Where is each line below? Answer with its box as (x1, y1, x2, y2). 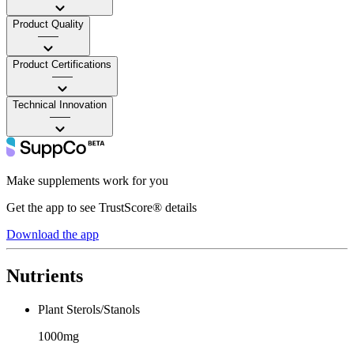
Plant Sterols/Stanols (38, 302, 140, 316)
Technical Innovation (13, 98, 107, 111)
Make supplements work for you (6, 173, 168, 187)
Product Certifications (13, 58, 111, 70)
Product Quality (13, 17, 84, 30)
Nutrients (6, 265, 83, 286)
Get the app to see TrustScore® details (6, 200, 197, 214)
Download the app (6, 227, 99, 241)
